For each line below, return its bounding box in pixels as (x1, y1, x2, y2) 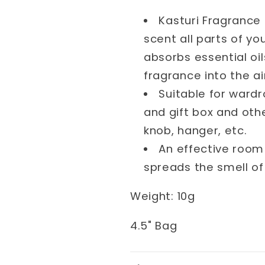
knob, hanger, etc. (144, 122, 247, 138)
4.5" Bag (130, 218, 177, 233)
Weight (130, 189, 172, 204)
